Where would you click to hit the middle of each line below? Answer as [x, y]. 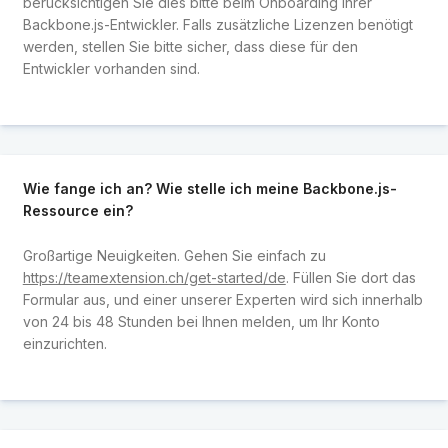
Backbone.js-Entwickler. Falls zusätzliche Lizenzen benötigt [217, 24]
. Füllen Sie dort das [350, 277]
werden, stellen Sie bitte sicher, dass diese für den [190, 46]
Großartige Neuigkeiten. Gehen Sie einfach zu [174, 255]
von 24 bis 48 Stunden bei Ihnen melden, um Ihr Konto [201, 321]
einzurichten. [64, 343]
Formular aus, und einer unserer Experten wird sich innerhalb [222, 299]
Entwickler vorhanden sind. [111, 68]
